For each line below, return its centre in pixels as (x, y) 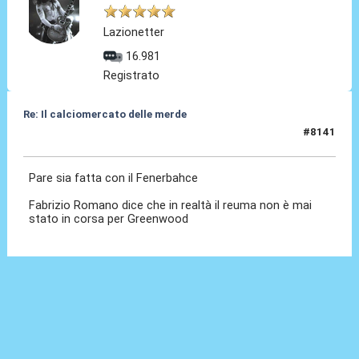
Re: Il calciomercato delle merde (105, 115)
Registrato (132, 76)
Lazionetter (134, 32)
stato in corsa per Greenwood (109, 219)
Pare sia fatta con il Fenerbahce (114, 178)
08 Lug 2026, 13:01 (71, 139)
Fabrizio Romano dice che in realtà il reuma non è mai (171, 206)
